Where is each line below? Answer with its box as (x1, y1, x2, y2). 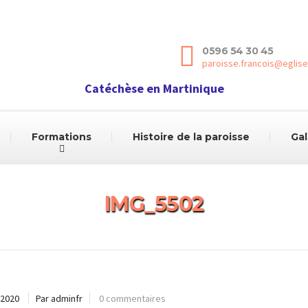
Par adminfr (35, 292, 82, 305)
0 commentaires (98, 292, 166, 305)
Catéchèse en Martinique (84, 80, 224, 96)
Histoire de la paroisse (132, 131, 250, 143)
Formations (31, 131, 91, 143)
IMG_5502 (104, 191, 204, 217)
